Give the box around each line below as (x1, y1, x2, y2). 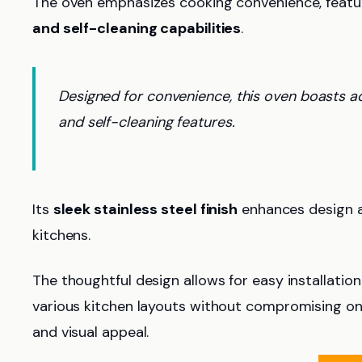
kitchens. (32, 225, 91, 245)
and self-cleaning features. (58, 112, 235, 132)
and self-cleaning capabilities (32, 19, 242, 38)
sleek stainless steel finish (53, 200, 238, 219)
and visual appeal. (32, 322, 149, 342)
